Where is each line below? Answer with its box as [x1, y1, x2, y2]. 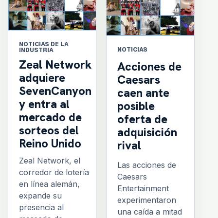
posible [117, 98, 155, 114]
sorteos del [19, 122, 79, 138]
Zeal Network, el [19, 155, 80, 165]
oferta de [117, 111, 167, 127]
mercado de [19, 109, 82, 125]
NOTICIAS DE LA [19, 40, 69, 48]
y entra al [19, 96, 70, 111]
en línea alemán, [19, 179, 80, 189]
